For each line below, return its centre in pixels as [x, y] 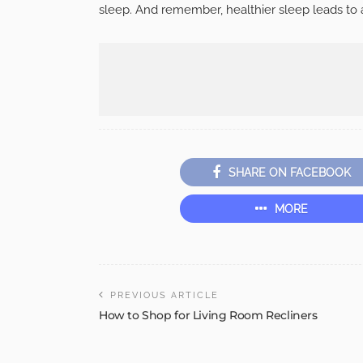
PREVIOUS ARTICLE [164, 296]
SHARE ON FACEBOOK [289, 173]
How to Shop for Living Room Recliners [208, 316]
